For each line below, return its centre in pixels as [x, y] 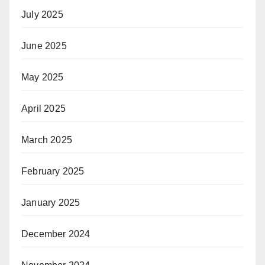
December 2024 [56, 234]
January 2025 [51, 202]
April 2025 [43, 108]
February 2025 [53, 171]
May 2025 [43, 77]
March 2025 [47, 140]
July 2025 [42, 14]
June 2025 [44, 46]
